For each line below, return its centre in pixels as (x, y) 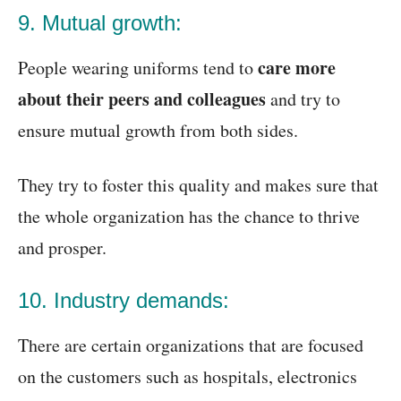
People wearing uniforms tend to (138, 68)
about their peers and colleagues (142, 99)
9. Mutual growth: (100, 23)
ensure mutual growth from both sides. (158, 131)
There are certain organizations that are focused (191, 346)
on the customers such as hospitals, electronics (188, 377)
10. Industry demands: (124, 301)
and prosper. (62, 248)
